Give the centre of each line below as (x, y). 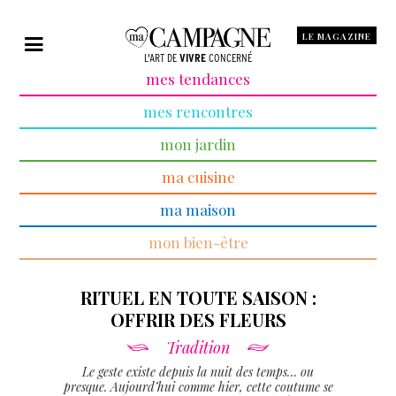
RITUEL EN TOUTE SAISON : (198, 297)
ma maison (198, 209)
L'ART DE (162, 57)
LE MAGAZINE (336, 36)
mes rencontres (198, 111)
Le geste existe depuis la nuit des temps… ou (198, 371)
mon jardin (198, 144)
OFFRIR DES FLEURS (198, 319)
